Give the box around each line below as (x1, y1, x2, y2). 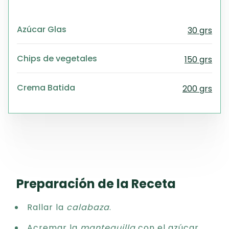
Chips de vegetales (17, 52, 97, 64)
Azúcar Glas (17, 23, 66, 35)
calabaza (66, 201, 109, 213)
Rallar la (27, 201, 66, 213)
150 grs (185, 54, 212, 65)
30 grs (188, 25, 212, 36)
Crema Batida (17, 81, 75, 94)
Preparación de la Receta (16, 175, 176, 192)
